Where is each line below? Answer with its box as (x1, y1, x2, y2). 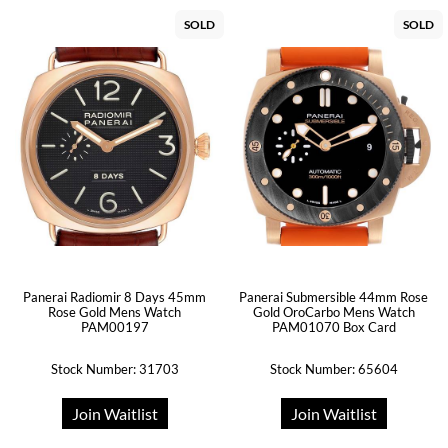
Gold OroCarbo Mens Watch (252, 304, 415, 320)
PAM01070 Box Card (271, 319, 396, 335)
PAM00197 (80, 319, 149, 335)
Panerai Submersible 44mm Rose (239, 289, 428, 305)
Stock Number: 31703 (50, 361, 179, 377)
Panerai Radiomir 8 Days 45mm (23, 289, 206, 305)
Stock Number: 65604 (269, 361, 398, 377)
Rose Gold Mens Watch (48, 304, 181, 320)
